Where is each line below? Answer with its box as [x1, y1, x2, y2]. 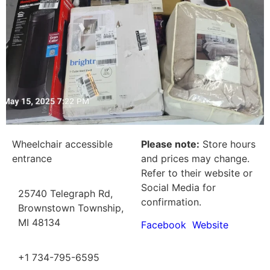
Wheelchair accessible [12, 137, 113, 150]
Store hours [199, 137, 256, 150]
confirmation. [141, 195, 201, 208]
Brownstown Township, [18, 201, 124, 214]
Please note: [141, 137, 199, 150]
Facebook [141, 218, 186, 231]
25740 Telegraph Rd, [18, 187, 113, 199]
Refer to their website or [141, 166, 253, 179]
